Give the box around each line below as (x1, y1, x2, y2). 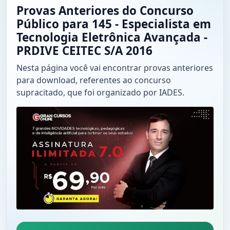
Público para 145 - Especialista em (16, 15, 212, 32)
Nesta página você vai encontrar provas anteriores (16, 62, 214, 73)
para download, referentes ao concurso (16, 74, 171, 86)
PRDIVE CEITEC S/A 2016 (16, 42, 153, 59)
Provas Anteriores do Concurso (16, 2, 194, 18)
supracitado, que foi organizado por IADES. (16, 86, 185, 98)
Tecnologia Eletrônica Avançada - (16, 29, 208, 45)
